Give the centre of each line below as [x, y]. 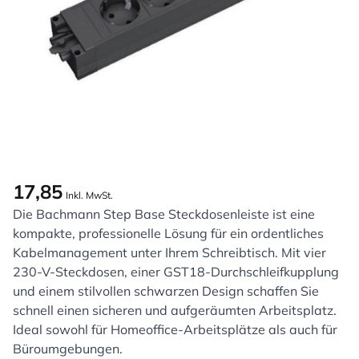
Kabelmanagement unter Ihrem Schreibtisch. [145, 252]
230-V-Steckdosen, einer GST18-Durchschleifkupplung [176, 271]
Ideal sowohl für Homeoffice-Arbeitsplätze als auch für [175, 329]
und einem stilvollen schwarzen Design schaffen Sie [166, 290]
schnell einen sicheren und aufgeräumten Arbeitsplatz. [175, 310]
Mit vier [304, 252]
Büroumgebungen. [68, 348]
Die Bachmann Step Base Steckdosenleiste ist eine [164, 214]
